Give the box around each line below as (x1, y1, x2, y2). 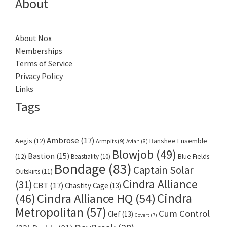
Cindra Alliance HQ (37, 191, 133, 207)
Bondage (54, 160, 105, 178)
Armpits (96, 137, 117, 145)
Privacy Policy (15, 71, 63, 82)
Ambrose (47, 135, 79, 146)
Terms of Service (15, 58, 72, 69)
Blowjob (112, 146, 154, 163)
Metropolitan (15, 204, 84, 221)
